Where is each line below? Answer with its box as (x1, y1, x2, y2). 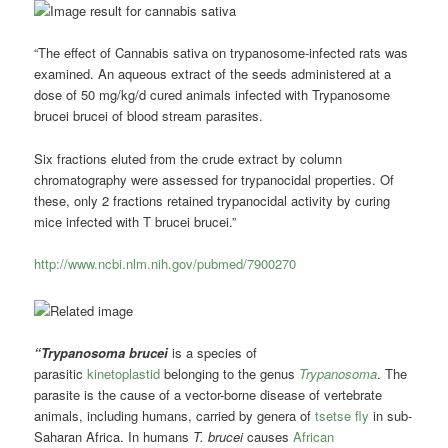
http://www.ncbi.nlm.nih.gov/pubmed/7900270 (34, 253, 297, 273)
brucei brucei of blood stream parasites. (34, 106, 264, 126)
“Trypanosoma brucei (34, 343, 169, 363)
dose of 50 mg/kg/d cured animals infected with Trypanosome (34, 85, 391, 105)
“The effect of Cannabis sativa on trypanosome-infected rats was (34, 43, 409, 63)
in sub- (369, 406, 413, 426)
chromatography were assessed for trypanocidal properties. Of (34, 169, 395, 189)
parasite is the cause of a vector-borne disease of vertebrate (34, 385, 383, 405)
